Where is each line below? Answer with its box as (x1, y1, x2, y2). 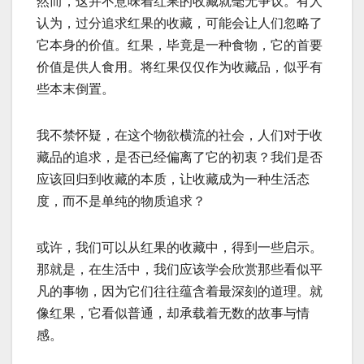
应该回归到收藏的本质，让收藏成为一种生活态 (37, 172, 310, 187)
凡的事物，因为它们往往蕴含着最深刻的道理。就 (37, 284, 323, 299)
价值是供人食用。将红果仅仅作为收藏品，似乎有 (37, 60, 323, 75)
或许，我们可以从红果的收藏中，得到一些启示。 (37, 240, 323, 255)
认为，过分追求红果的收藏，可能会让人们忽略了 (37, 16, 323, 31)
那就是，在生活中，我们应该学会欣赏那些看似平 (37, 262, 323, 277)
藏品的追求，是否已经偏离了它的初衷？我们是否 (37, 150, 323, 165)
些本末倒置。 (37, 82, 115, 97)
